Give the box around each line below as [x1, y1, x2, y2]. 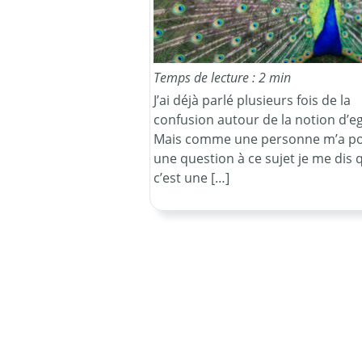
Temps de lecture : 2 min [153, 68, 291, 86]
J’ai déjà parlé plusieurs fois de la [153, 90, 351, 109]
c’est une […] [153, 168, 229, 187]
